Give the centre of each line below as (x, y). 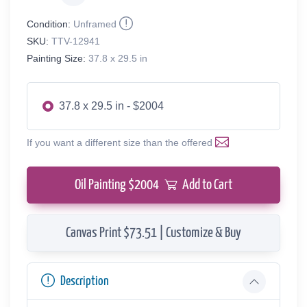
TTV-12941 (76, 41)
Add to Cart (207, 185)
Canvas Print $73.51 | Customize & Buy (153, 233)
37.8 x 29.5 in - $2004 (111, 106)
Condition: (49, 24)
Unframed (95, 24)
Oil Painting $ (105, 185)
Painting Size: (56, 58)
